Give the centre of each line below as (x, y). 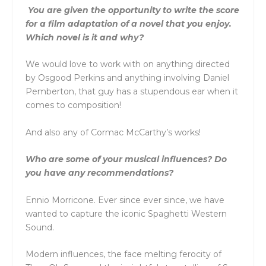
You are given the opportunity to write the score (133, 10)
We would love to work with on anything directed (127, 64)
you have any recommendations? (99, 173)
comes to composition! (73, 105)
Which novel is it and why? (84, 38)
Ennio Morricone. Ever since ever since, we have (125, 200)
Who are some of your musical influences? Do (126, 159)
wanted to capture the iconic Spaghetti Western (126, 213)
